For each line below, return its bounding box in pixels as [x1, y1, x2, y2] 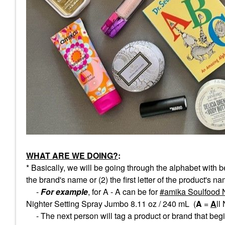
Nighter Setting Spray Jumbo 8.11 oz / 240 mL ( [26, 198, 196, 209]
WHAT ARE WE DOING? [26, 150, 118, 161]
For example [41, 186, 88, 197]
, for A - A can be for [88, 186, 160, 197]
